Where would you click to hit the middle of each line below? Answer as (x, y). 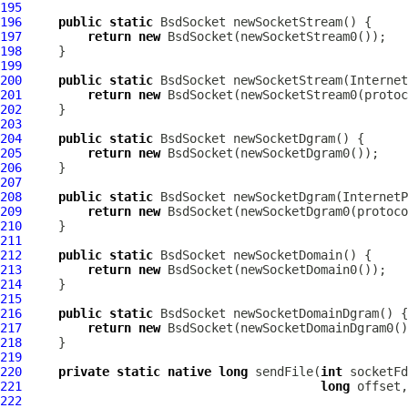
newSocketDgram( (284, 197)
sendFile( (284, 372)
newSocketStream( (288, 80)
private (84, 372)
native (189, 372)
